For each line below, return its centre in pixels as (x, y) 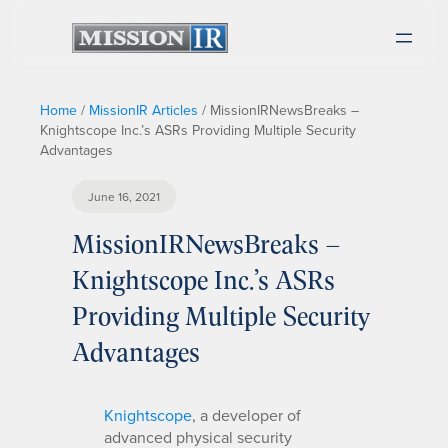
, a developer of (246, 414)
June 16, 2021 (124, 196)
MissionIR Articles (143, 110)
